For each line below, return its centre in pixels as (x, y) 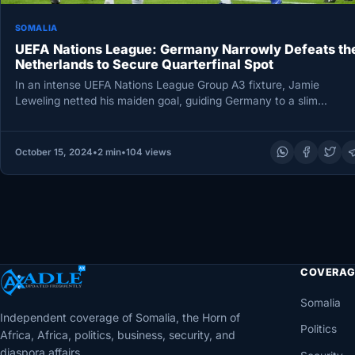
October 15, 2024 (53, 152)
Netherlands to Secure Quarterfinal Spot (144, 64)
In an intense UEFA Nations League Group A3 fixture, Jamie (167, 85)
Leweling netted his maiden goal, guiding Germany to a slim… (171, 101)
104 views (148, 152)
